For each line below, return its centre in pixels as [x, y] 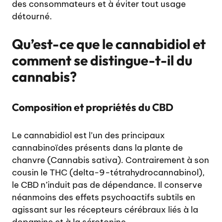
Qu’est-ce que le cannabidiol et [109, 44]
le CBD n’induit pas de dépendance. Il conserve [107, 185]
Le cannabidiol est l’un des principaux [88, 135]
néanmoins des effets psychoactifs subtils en [104, 197]
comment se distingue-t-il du [102, 60]
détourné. [32, 17]
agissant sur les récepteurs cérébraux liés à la [105, 209]
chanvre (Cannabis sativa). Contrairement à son [111, 160]
